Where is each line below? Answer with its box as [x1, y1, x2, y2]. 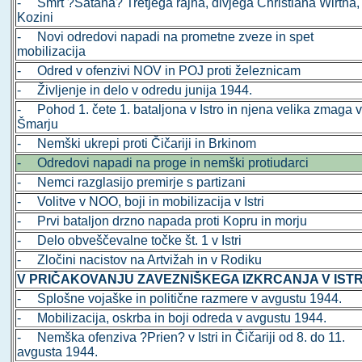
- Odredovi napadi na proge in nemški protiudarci [17, 156, 309, 170]
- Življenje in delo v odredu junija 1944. [17, 83, 253, 98]
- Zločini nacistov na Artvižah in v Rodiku [17, 253, 263, 267]
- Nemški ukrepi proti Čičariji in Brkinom [17, 137, 257, 151]
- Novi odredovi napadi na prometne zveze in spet [17, 30, 314, 44]
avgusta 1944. [17, 345, 99, 360]
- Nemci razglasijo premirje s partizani [17, 175, 246, 190]
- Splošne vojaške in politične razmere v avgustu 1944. [17, 292, 343, 306]
